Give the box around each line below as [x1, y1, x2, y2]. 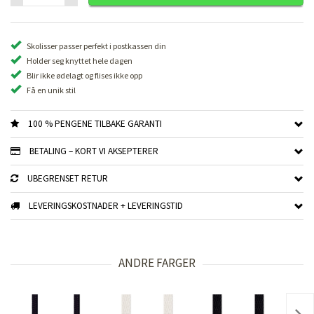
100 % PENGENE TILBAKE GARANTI [28, 117, 163, 130]
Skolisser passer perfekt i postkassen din [27, 40, 166, 51]
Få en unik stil [27, 84, 76, 95]
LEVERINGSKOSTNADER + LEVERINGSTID [29, 199, 184, 212]
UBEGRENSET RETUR [27, 172, 109, 184]
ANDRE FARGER [118, 254, 196, 271]
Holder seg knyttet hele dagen [27, 55, 132, 66]
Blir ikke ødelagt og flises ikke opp [27, 69, 142, 81]
